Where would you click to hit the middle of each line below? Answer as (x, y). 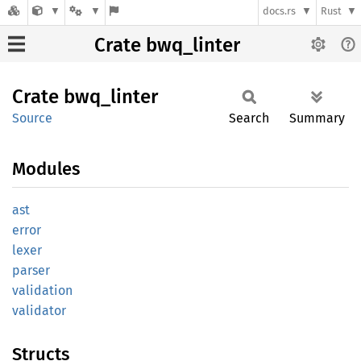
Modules (46, 169)
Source (32, 118)
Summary (317, 118)
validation (42, 290)
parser (31, 270)
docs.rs (280, 11)
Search (249, 118)
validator (39, 311)
